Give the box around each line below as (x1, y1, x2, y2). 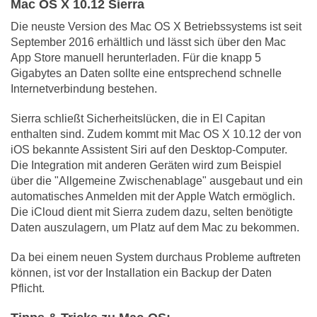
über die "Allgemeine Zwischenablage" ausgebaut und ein (11, 175, 303, 188)
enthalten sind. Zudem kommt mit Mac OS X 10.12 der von (11, 128, 301, 141)
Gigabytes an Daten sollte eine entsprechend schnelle (11, 67, 282, 80)
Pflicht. (11, 282, 45, 295)
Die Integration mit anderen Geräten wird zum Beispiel (11, 159, 282, 172)
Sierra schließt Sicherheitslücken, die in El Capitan (11, 113, 265, 125)
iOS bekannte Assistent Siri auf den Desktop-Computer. (11, 144, 287, 156)
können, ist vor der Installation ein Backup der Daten (11, 267, 272, 279)
